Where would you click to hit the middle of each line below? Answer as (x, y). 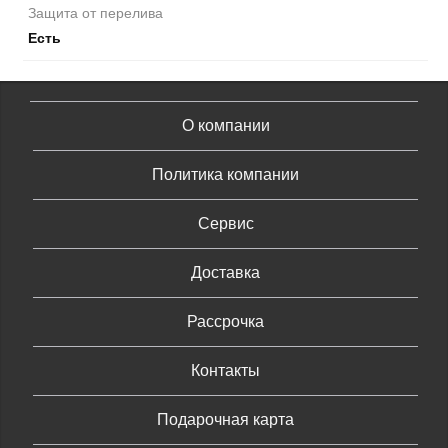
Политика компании (225, 174)
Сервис (225, 223)
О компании (225, 125)
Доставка (225, 272)
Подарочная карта (225, 419)
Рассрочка (225, 321)
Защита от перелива (95, 13)
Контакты (225, 370)
